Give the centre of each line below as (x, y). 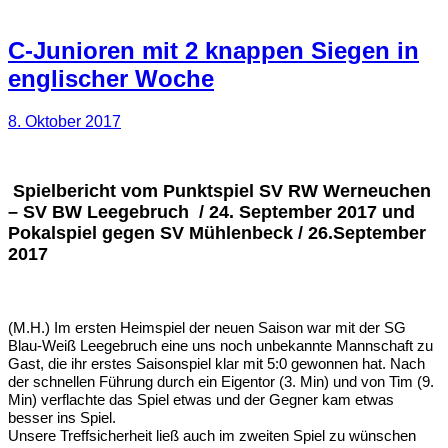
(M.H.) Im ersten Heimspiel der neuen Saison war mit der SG (207, 328)
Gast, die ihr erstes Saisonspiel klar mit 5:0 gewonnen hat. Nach (216, 364)
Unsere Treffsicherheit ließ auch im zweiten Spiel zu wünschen (212, 436)
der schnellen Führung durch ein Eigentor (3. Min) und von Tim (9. (221, 382)
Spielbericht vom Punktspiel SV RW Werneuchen (222, 191)
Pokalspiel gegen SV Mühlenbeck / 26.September (217, 233)
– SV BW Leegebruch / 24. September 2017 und (211, 212)
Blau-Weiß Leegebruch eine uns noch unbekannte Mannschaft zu (220, 346)
